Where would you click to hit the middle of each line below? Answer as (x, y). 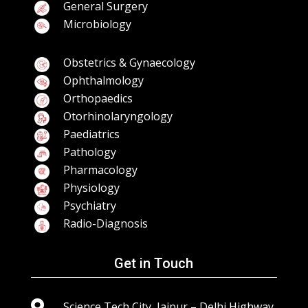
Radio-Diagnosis (105, 223)
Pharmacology (100, 169)
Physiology (91, 187)
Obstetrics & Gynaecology (129, 62)
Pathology (89, 152)
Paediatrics (91, 134)
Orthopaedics (98, 98)
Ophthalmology (103, 80)
